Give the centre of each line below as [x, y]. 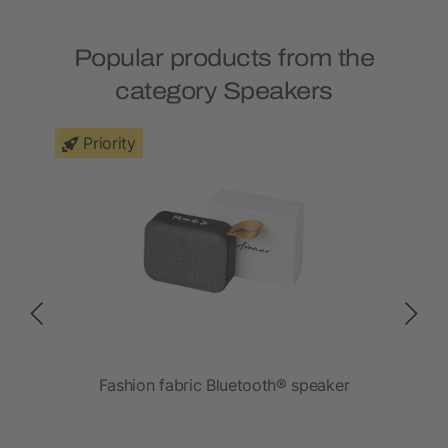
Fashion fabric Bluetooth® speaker [224, 385]
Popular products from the [224, 58]
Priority [109, 143]
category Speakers [224, 91]
